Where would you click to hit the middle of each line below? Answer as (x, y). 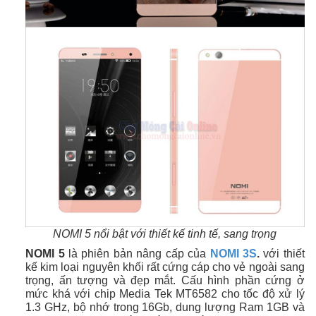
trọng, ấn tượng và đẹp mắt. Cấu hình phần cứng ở (165, 281)
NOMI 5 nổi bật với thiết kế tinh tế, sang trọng (165, 234)
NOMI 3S (233, 254)
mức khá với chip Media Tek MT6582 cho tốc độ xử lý (165, 294)
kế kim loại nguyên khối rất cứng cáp (118, 267)
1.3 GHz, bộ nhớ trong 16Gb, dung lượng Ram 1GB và (165, 308)
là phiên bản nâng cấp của (137, 254)
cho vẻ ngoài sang (257, 267)
